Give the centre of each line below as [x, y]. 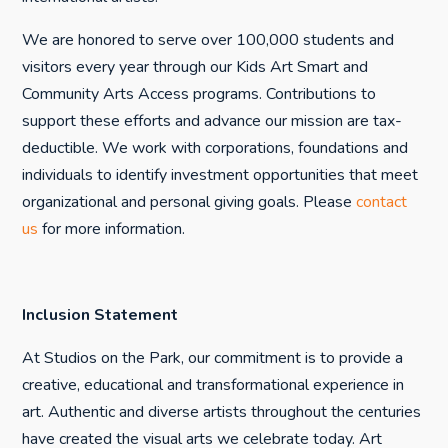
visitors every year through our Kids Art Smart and [195, 66]
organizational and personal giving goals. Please [189, 201]
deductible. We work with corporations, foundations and [215, 147]
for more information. [112, 228]
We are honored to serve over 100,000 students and [208, 39]
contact [382, 201]
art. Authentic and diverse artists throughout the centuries [222, 411]
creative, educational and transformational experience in [213, 384]
